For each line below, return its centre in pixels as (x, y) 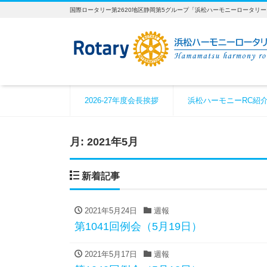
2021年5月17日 (110, 254)
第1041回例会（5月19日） (138, 226)
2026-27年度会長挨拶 (122, 100)
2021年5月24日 (110, 211)
